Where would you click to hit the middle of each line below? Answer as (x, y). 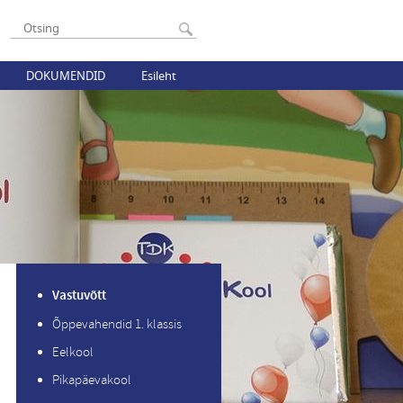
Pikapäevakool (92, 380)
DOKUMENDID (66, 76)
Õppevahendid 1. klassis (117, 324)
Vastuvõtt (79, 296)
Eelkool (73, 352)
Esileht (159, 76)
